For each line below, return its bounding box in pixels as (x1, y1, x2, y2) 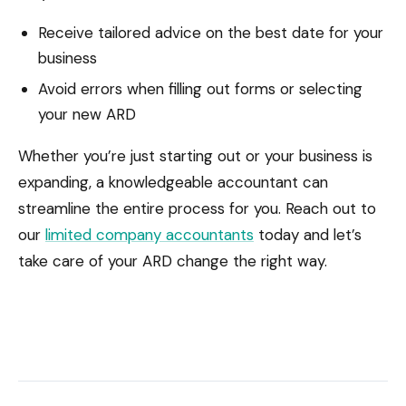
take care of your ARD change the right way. (18, 251, 327, 271)
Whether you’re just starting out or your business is (18, 146, 372, 166)
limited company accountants (45, 225, 254, 245)
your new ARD (38, 104, 136, 124)
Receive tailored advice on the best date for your (38, 23, 383, 43)
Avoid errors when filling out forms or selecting (38, 79, 362, 99)
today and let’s (254, 225, 362, 245)
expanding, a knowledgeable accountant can (18, 172, 328, 192)
